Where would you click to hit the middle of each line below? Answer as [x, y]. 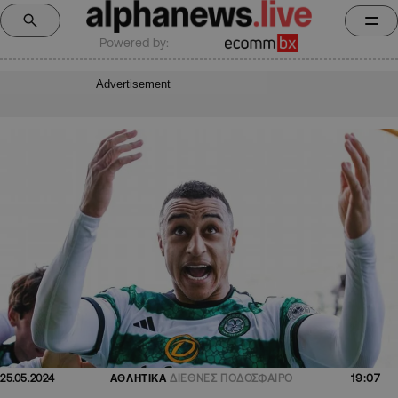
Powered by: [134, 42]
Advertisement [133, 84]
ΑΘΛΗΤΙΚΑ [138, 378]
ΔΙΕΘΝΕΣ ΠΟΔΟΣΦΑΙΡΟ [232, 378]
